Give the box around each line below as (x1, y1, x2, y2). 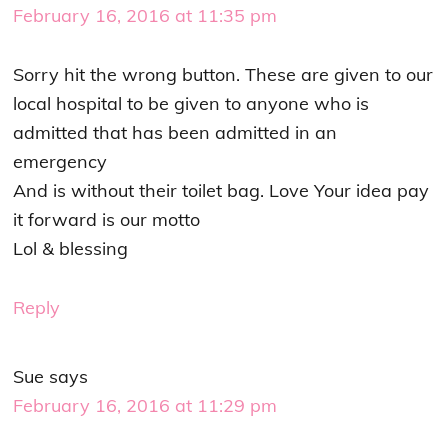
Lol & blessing (13, 237, 129, 261)
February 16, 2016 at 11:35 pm (13, 4, 278, 28)
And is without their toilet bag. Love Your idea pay (13, 179, 430, 203)
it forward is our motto (13, 208, 201, 232)
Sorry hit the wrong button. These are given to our (13, 63, 434, 87)
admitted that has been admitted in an (13, 121, 338, 145)
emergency (13, 150, 108, 174)
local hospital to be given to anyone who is (13, 92, 370, 116)
